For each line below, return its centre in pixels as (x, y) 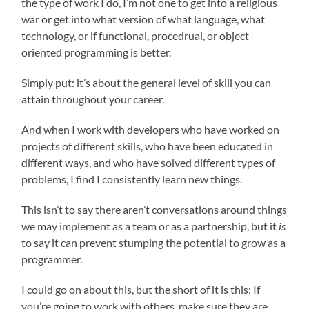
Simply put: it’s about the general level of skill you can (147, 82)
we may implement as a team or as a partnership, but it (150, 226)
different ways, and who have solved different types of (149, 162)
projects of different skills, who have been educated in (148, 146)
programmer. (52, 259)
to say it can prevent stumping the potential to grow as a (154, 242)
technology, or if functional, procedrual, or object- (138, 35)
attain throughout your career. (93, 99)
